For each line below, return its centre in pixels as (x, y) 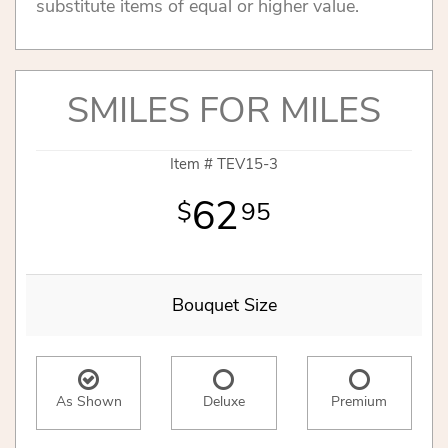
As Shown (88, 402)
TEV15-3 (247, 164)
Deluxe (223, 402)
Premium (359, 402)
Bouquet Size (224, 305)
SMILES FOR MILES (224, 111)
